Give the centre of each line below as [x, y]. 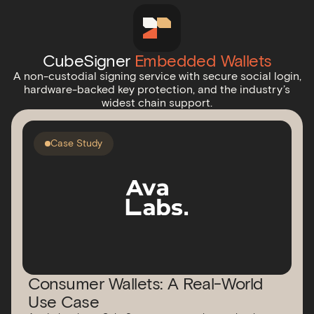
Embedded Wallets [203, 61]
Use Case [64, 302]
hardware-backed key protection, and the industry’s [157, 89]
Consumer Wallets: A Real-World [146, 284]
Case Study [76, 143]
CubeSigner [88, 61]
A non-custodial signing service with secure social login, [157, 76]
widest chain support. [157, 103]
